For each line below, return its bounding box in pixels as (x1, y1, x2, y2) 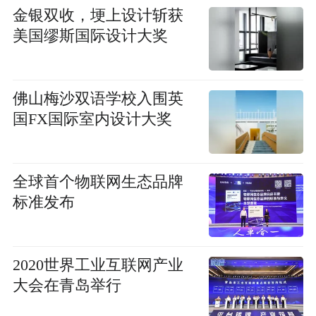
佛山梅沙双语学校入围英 (12, 90, 183, 107)
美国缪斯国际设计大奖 (12, 27, 168, 44)
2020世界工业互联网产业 (12, 256, 183, 274)
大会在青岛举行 (12, 276, 121, 294)
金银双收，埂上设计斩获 (12, 6, 183, 24)
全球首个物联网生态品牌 (12, 173, 183, 190)
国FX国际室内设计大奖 (12, 110, 172, 128)
